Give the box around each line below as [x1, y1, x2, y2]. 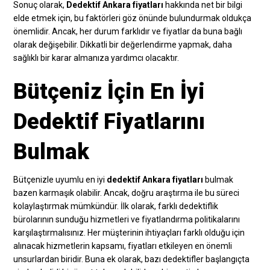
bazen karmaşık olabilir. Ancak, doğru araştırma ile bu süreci [13, 187, 240, 198]
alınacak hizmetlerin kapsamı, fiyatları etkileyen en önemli [13, 240, 233, 251]
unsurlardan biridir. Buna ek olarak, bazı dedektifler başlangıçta [13, 254, 250, 264]
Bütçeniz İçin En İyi [13, 78, 206, 104]
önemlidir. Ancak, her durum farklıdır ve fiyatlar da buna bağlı [13, 26, 243, 36]
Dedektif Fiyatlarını [13, 108, 206, 134]
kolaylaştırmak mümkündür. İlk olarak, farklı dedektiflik [13, 201, 219, 211]
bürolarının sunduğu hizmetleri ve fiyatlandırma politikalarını [13, 214, 240, 224]
